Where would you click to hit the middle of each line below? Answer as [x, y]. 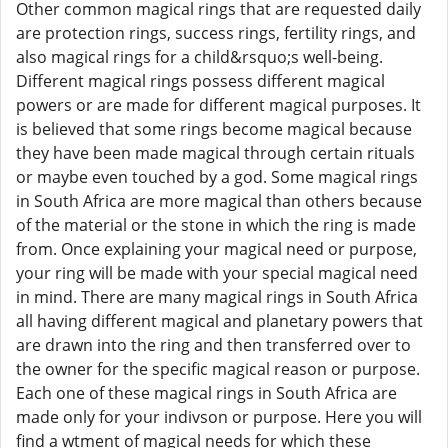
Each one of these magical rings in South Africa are [206, 393]
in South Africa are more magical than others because [219, 201]
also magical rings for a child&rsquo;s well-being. [199, 57]
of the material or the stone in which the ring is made [216, 225]
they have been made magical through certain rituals [215, 153]
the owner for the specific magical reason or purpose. [218, 369]
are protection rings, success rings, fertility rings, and [216, 33]
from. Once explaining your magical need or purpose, [216, 249]
